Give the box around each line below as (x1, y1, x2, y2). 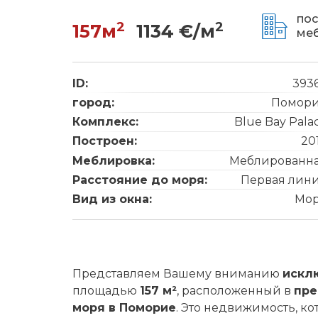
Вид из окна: (72, 192, 152, 206)
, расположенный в (177, 284, 294, 297)
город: (72, 96, 114, 110)
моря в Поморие (72, 301, 176, 314)
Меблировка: (72, 153, 155, 168)
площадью (72, 284, 140, 297)
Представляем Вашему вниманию (72, 267, 283, 280)
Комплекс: (72, 115, 138, 129)
